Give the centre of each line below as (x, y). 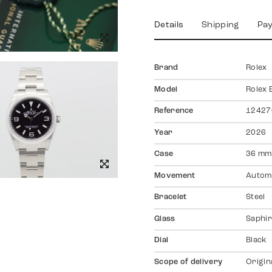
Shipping (220, 25)
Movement (175, 176)
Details (169, 25)
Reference (174, 111)
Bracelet (171, 198)
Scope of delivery (189, 262)
